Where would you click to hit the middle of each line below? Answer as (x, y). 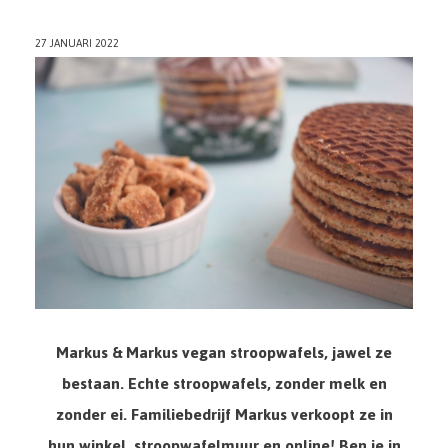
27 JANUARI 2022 (77, 44)
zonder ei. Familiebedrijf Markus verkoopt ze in (224, 415)
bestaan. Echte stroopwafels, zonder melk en (224, 384)
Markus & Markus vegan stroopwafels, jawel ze (224, 353)
